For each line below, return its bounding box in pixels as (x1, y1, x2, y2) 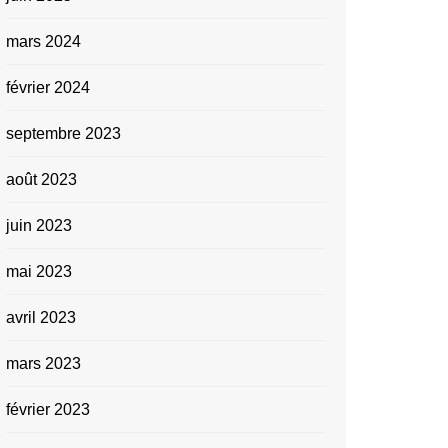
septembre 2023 (6, 125, 121, 142)
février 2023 (6, 401, 90, 418)
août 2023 (6, 171, 77, 188)
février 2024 (6, 79, 90, 96)
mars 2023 (6, 355, 81, 372)
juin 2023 (6, 217, 72, 234)
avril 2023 (6, 309, 76, 326)
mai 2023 (6, 263, 72, 280)
